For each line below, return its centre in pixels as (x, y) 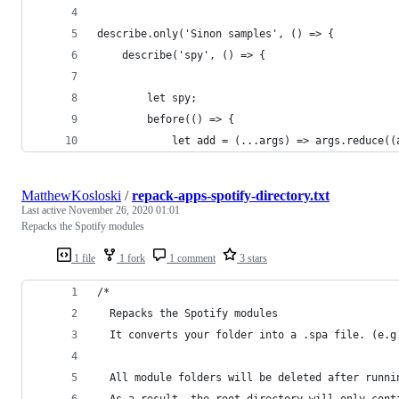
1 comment (191, 258)
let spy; (172, 98)
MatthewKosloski (71, 195)
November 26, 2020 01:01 (124, 210)
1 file (83, 258)
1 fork (131, 258)
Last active (45, 210)
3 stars (252, 258)
